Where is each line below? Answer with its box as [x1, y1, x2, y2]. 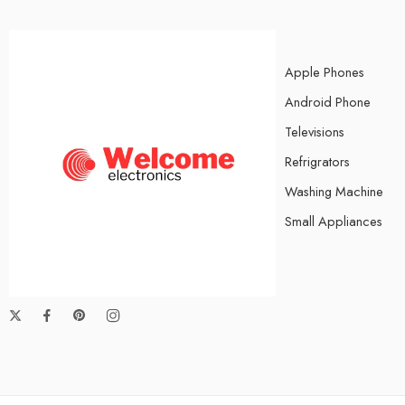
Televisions [285, 121, 344, 141]
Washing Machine [285, 181, 383, 201]
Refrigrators [285, 151, 350, 171]
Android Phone [285, 91, 371, 111]
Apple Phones [285, 61, 364, 81]
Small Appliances [285, 211, 382, 231]
